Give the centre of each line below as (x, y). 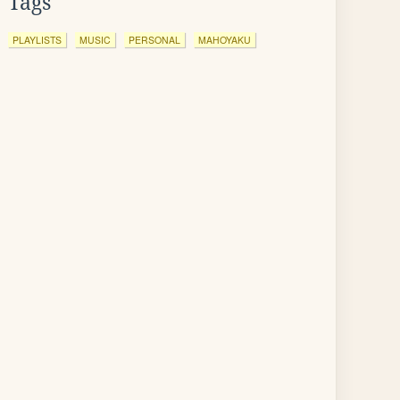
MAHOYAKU (225, 40)
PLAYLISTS (37, 40)
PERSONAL (154, 40)
